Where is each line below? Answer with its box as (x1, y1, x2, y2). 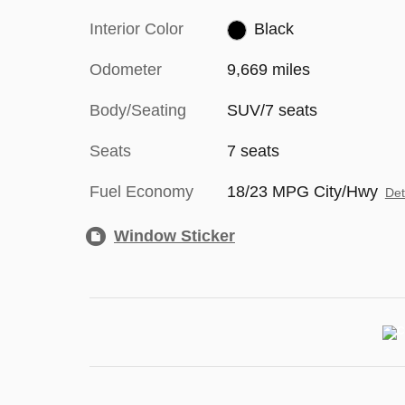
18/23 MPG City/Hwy (226, 183, 378, 201)
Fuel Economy (89, 183, 193, 201)
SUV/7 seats (226, 101, 317, 119)
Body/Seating (89, 101, 186, 119)
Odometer (89, 61, 162, 79)
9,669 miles (226, 61, 310, 79)
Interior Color (89, 20, 184, 38)
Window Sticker (114, 227, 235, 245)
